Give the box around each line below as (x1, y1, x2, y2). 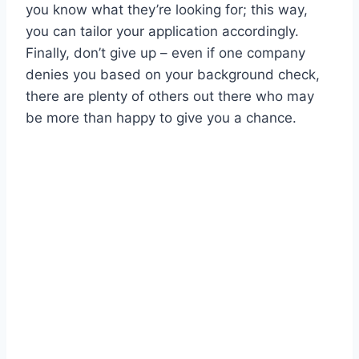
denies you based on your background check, (26, 66, 320, 83)
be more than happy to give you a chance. (26, 109, 296, 126)
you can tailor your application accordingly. (26, 22, 299, 39)
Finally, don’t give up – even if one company (26, 44, 305, 61)
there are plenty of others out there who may (26, 87, 314, 104)
